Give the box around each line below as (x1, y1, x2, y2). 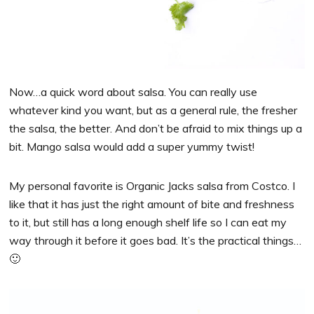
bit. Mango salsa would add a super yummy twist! (9, 139, 255, 153)
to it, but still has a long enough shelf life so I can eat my (9, 214, 287, 229)
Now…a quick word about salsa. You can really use (9, 84, 258, 99)
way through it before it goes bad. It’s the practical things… (9, 233, 302, 247)
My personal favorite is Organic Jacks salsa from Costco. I (9, 178, 296, 193)
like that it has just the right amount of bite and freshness (9, 196, 295, 211)
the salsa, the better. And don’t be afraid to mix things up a (9, 121, 303, 135)
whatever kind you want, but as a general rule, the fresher (9, 102, 298, 117)
